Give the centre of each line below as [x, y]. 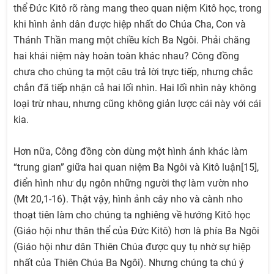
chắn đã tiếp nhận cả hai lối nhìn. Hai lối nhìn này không [135, 88]
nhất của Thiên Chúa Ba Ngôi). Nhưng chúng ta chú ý [129, 263]
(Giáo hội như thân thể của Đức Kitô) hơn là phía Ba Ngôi [136, 231]
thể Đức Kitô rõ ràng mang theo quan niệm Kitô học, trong [138, 9]
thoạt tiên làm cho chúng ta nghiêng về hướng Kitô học [132, 215]
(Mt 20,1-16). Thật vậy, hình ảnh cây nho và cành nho [128, 199]
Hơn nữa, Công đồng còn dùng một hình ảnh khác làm [131, 152]
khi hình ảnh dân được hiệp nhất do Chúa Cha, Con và [130, 24]
